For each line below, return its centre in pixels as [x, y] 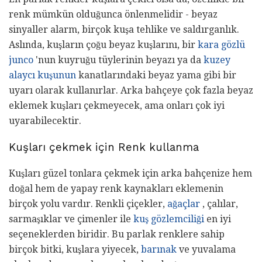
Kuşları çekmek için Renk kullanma [104, 148]
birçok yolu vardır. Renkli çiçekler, [88, 204]
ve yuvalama [206, 249]
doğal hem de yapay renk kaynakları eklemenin [116, 188]
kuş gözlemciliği [169, 219]
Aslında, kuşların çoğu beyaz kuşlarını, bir [103, 45]
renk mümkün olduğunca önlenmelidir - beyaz [113, 15]
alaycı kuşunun [42, 75]
